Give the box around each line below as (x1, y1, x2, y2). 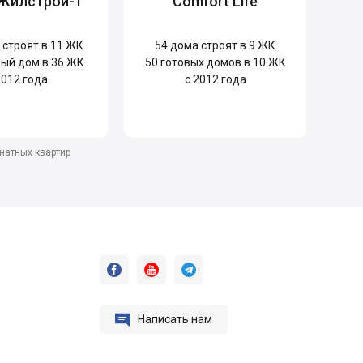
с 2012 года (184, 72, 246, 86)
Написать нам (138, 313, 212, 326)
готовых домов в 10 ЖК (157, 55, 286, 69)
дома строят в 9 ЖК (168, 38, 276, 52)
